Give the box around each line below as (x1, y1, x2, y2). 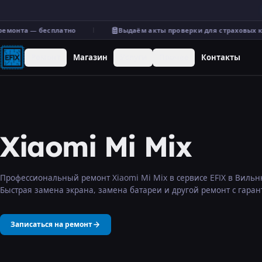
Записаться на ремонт (11, 219, 92, 229)
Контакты (201, 51, 240, 63)
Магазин (73, 51, 108, 63)
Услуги (119, 51, 147, 63)
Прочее (158, 51, 189, 63)
